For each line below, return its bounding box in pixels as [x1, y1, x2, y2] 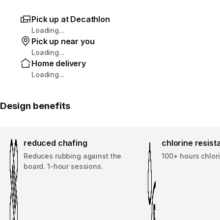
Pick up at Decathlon [31, 14, 110, 24]
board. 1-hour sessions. [24, 162, 103, 170]
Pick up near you [31, 36, 95, 46]
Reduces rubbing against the [24, 151, 122, 160]
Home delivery [31, 58, 86, 68]
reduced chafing [24, 137, 87, 148]
